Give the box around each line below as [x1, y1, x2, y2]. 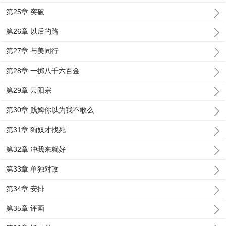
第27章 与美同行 [6, 47, 59, 55]
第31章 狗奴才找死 [6, 126, 66, 134]
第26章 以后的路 [6, 27, 59, 35]
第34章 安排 [6, 185, 45, 193]
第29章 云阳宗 [6, 86, 52, 94]
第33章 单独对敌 [6, 165, 59, 173]
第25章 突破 [6, 8, 45, 16]
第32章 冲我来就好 [6, 145, 66, 153]
